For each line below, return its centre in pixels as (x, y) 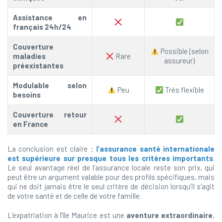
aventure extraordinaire (169, 215)
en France (30, 124)
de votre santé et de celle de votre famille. (74, 196)
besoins (27, 95)
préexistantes (38, 65)
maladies (29, 56)
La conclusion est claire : (52, 149)
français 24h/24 (42, 27)
